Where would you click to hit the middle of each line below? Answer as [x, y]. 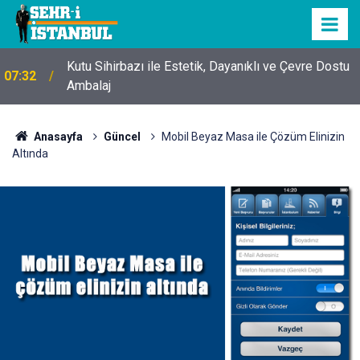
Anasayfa [57, 137]
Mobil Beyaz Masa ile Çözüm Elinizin [253, 137]
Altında [30, 153]
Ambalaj [89, 86]
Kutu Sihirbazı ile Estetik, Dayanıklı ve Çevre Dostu [208, 66]
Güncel [122, 137]
